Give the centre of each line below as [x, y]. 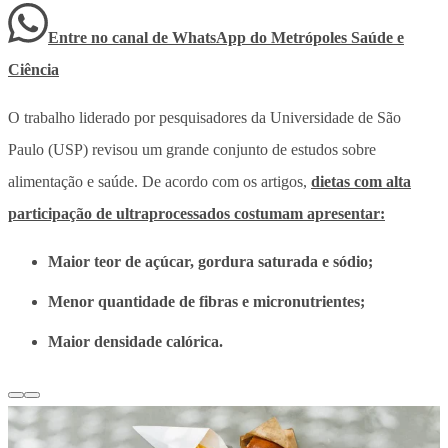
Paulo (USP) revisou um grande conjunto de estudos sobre [192, 149]
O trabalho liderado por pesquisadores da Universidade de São [204, 117]
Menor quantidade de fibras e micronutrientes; [206, 301]
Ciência [33, 69]
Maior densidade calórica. [135, 341]
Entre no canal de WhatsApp [149, 37]
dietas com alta [361, 181]
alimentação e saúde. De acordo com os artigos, [159, 181]
